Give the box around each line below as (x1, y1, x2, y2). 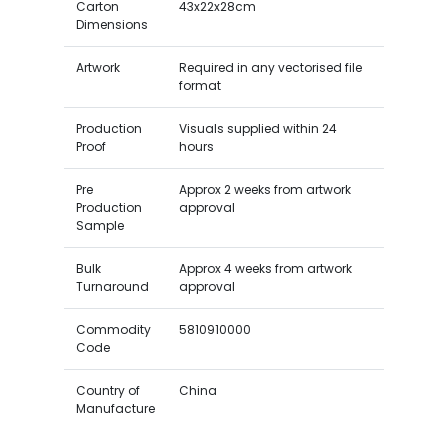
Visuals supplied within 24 (178, 119, 337, 137)
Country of (75, 381, 140, 399)
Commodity (75, 320, 151, 338)
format (178, 76, 221, 94)
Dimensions (75, 15, 148, 33)
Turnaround (75, 277, 149, 295)
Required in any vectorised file (178, 58, 362, 76)
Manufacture (75, 399, 155, 417)
